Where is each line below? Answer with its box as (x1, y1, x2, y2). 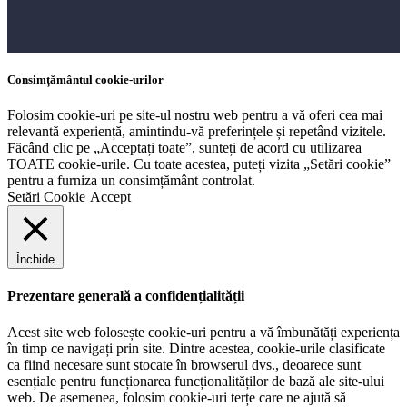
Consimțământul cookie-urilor (7, 72, 164, 86)
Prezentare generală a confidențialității (7, 288, 244, 304)
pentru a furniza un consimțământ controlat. (7, 173, 255, 189)
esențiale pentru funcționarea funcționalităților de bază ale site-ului (7, 372, 384, 389)
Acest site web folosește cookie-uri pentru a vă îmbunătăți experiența (7, 323, 400, 340)
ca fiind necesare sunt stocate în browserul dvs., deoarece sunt (7, 356, 361, 372)
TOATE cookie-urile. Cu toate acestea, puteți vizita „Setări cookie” (7, 156, 391, 173)
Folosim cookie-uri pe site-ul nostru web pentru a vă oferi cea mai (7, 107, 382, 124)
